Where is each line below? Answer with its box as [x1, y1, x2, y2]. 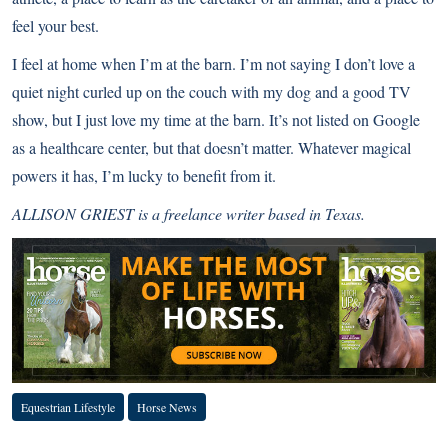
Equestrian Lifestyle [21, 399, 115, 416]
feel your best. [12, 14, 99, 36]
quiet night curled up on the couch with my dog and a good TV [12, 80, 411, 102]
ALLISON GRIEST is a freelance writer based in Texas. [12, 202, 365, 224]
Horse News [137, 399, 197, 416]
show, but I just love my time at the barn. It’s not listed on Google [12, 108, 420, 130]
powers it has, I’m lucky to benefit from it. [12, 164, 276, 186]
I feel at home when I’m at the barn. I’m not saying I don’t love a [12, 52, 415, 74]
